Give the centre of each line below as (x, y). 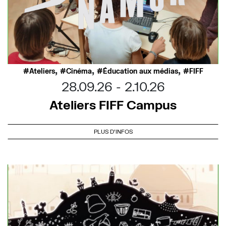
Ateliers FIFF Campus (113, 105)
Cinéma (79, 71)
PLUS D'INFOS (113, 132)
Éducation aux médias (140, 71)
